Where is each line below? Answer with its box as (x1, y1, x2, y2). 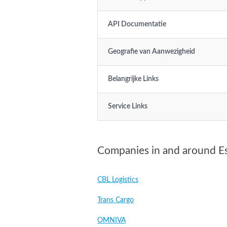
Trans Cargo (97, 197, 134, 204)
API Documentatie (108, 21, 166, 28)
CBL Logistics (97, 176, 138, 183)
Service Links (108, 103, 147, 110)
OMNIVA (97, 217, 126, 224)
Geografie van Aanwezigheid (108, 48, 195, 55)
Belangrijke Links (108, 75, 159, 83)
